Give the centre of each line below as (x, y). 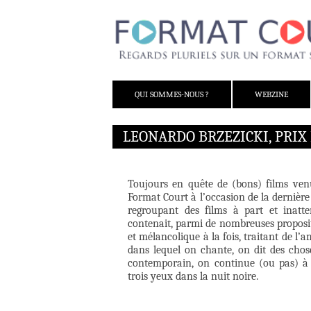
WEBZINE (271, 95)
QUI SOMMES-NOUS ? (172, 95)
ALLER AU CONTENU (153, 86)
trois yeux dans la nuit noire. (193, 277)
